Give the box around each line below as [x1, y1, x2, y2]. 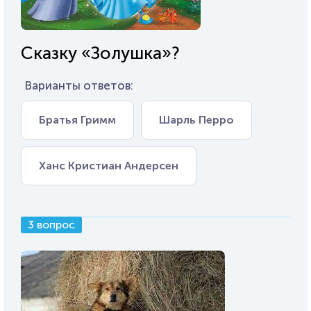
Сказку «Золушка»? [21, 42, 180, 64]
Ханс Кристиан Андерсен [39, 159, 178, 172]
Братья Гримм [39, 113, 116, 126]
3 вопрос [28, 218, 75, 231]
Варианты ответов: [24, 78, 133, 92]
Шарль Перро [159, 113, 234, 126]
